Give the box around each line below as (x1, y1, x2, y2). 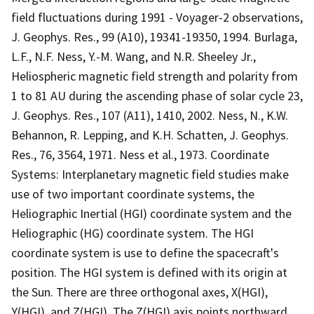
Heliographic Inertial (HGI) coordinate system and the (11, 205, 292, 221)
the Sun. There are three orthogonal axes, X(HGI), (11, 283, 268, 300)
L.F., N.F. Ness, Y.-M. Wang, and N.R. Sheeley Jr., (11, 48, 256, 64)
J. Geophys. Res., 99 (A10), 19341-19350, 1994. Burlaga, (11, 28, 297, 45)
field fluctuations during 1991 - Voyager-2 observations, (11, 8, 303, 25)
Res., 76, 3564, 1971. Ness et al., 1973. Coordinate (11, 146, 269, 163)
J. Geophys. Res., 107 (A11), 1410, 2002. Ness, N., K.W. (11, 107, 288, 123)
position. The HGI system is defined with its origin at (11, 264, 287, 280)
